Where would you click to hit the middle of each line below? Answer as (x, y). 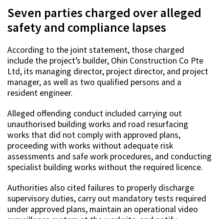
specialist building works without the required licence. (105, 167)
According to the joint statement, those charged (96, 50)
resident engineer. (40, 93)
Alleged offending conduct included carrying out (95, 114)
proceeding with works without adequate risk (90, 146)
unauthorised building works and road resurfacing (98, 124)
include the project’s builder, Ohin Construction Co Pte (105, 61)
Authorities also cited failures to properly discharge (101, 188)
